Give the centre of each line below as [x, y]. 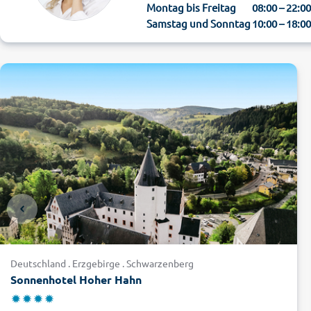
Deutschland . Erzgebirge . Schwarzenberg [102, 263]
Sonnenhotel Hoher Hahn [76, 280]
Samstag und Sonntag [199, 24]
